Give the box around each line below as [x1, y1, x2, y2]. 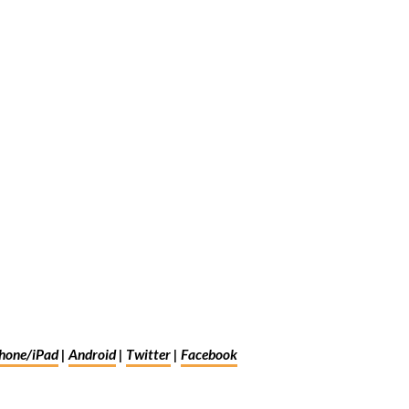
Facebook [180, 347, 237, 365]
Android [68, 347, 116, 365]
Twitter [125, 347, 171, 365]
